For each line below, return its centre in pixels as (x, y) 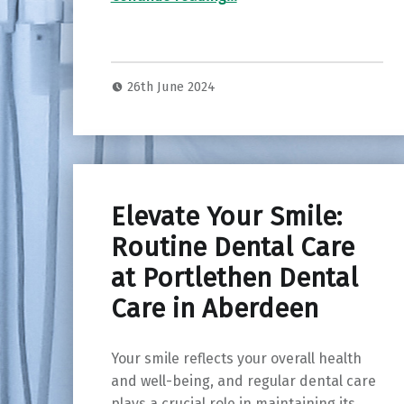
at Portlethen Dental (234, 278)
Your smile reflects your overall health (236, 359)
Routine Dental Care (232, 247)
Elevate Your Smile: (226, 216)
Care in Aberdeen (214, 308)
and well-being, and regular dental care (243, 381)
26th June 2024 (172, 86)
